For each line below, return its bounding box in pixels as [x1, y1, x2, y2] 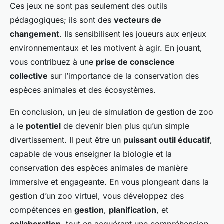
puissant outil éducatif [123, 135, 210, 145]
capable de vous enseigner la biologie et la [10, 149, 172, 159]
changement [10, 29, 59, 39]
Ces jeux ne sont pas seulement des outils [10, 1, 167, 11]
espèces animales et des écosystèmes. [10, 85, 156, 95]
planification [109, 205, 156, 215]
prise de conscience [96, 57, 175, 67]
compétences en [10, 205, 74, 215]
